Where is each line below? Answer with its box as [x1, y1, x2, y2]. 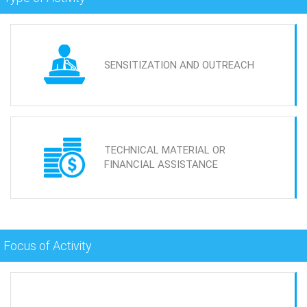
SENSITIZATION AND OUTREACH [104, 58, 254, 71]
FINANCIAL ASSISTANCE [104, 158, 218, 171]
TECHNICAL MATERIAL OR [104, 144, 225, 156]
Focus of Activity [3, 238, 92, 253]
